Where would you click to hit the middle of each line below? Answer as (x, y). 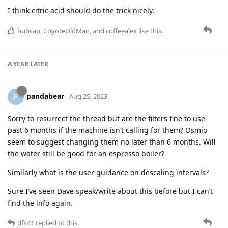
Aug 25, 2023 (88, 96)
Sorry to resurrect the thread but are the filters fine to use (106, 119)
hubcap (29, 31)
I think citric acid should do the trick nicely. (81, 11)
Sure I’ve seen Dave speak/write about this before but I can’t (110, 191)
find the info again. (40, 203)
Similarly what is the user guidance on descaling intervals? (108, 173)
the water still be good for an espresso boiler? (86, 154)
